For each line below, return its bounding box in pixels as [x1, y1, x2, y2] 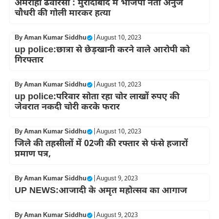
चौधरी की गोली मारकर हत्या [15, 8, 110, 19]
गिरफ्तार [15, 55, 44, 66]
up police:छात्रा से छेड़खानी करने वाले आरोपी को [15, 44, 190, 56]
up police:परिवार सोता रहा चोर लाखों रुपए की [15, 91, 179, 103]
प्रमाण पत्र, [15, 149, 51, 160]
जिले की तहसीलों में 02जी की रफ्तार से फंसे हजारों [15, 138, 188, 150]
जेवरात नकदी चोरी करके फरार [15, 102, 120, 113]
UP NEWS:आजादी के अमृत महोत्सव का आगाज [15, 185, 187, 197]
